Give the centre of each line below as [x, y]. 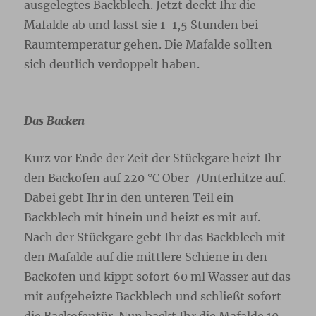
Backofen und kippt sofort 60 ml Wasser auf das [158, 277]
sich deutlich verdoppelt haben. [112, 65]
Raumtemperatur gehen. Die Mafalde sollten [148, 45]
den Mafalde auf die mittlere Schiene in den [146, 257]
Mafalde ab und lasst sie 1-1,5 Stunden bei [141, 25]
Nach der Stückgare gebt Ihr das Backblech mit [155, 237]
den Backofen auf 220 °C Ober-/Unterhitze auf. [155, 178]
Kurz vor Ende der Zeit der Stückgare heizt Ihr [153, 158]
